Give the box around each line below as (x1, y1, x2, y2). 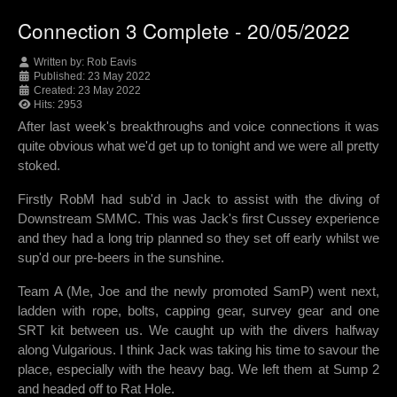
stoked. (18, 158, 60, 174)
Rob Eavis (87, 56, 136, 69)
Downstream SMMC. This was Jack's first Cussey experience (18, 211, 379, 227)
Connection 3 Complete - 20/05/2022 (18, 15, 350, 44)
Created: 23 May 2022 (34, 84, 141, 97)
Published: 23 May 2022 (34, 70, 151, 83)
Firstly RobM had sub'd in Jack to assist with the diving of (18, 191, 379, 207)
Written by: (31, 56, 87, 69)
